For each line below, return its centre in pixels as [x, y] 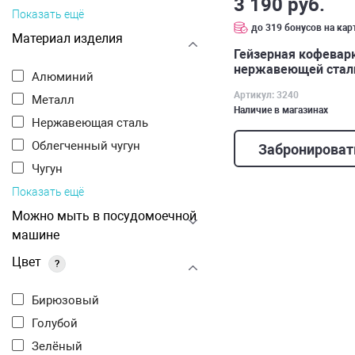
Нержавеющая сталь [94, 123]
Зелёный [61, 346]
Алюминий [67, 77]
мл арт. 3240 [272, 84]
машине [36, 235]
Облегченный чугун [90, 146]
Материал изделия [67, 38]
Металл [58, 100]
